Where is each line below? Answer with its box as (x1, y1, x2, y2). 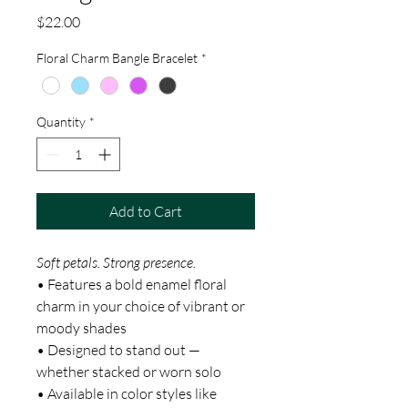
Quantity (36, 113, 86, 129)
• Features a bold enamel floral (36, 274, 227, 293)
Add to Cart (109, 201, 182, 220)
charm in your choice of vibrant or (36, 296, 245, 315)
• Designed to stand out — (36, 340, 200, 359)
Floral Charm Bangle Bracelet (36, 50, 198, 66)
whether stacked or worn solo (36, 362, 221, 381)
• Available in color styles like (36, 383, 217, 403)
